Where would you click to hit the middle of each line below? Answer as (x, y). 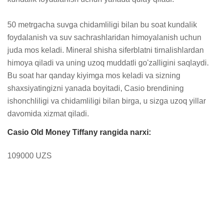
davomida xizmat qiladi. (48, 113)
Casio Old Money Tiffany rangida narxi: (79, 132)
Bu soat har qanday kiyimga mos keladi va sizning (94, 75)
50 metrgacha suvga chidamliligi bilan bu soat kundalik (102, 24)
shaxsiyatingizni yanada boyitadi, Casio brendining (96, 88)
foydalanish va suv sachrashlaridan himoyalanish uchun (104, 37)
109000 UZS (30, 155)
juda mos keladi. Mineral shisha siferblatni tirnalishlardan (106, 50)
